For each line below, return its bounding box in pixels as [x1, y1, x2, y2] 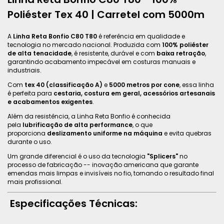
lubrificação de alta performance [22, 120, 132, 129]
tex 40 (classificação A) [24, 80, 102, 89]
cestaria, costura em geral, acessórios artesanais [53, 88, 215, 97]
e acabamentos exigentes [7, 97, 92, 106]
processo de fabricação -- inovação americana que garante [7, 160, 198, 169]
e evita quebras [162, 128, 211, 137]
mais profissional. [7, 177, 62, 186]
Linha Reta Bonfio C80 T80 [13, 31, 97, 40]
